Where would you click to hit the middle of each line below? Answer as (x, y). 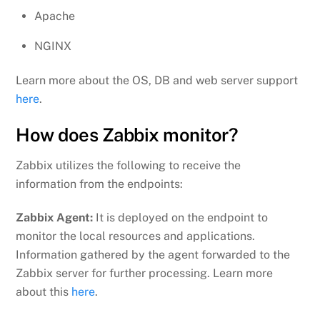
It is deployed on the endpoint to (181, 217)
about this (44, 291)
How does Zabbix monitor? (127, 135)
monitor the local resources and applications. (136, 236)
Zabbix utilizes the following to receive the (129, 165)
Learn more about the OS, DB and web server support (157, 81)
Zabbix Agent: (55, 217)
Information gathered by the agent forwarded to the (153, 254)
